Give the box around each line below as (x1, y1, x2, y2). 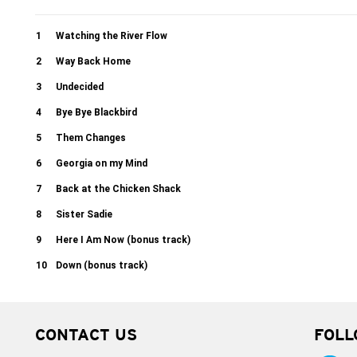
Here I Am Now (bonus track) (56, 234, 190, 245)
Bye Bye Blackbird (56, 107, 137, 118)
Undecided (56, 81, 104, 92)
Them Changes (56, 132, 126, 143)
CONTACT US (35, 328, 137, 343)
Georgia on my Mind (56, 158, 147, 169)
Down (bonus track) (56, 260, 147, 271)
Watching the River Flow (56, 30, 167, 41)
